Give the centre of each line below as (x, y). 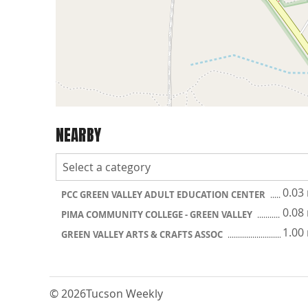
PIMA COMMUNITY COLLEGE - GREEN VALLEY (158, 214)
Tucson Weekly (124, 294)
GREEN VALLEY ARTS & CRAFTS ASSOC (143, 234)
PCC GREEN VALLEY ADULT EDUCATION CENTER (164, 195)
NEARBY (78, 135)
